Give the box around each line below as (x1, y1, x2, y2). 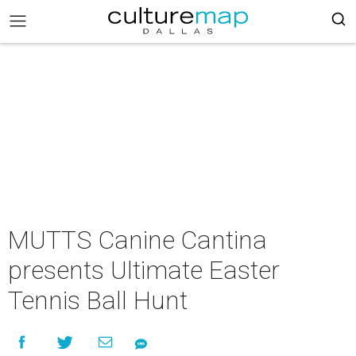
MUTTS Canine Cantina (8, 225, 267, 255)
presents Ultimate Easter (8, 255, 280, 285)
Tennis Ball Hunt (8, 285, 188, 315)
